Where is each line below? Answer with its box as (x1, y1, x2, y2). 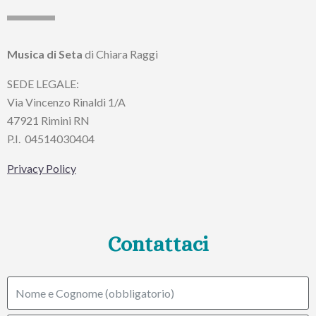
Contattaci (108, 232, 208, 257)
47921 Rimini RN (7, 114, 90, 128)
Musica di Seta (7, 47, 83, 61)
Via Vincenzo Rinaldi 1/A (7, 95, 126, 109)
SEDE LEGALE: (7, 77, 79, 91)
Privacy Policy (7, 162, 76, 176)
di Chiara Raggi (83, 47, 158, 61)
